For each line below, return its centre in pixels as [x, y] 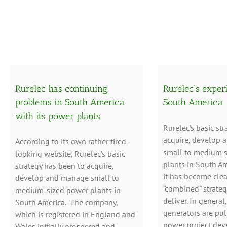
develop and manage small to [67, 178]
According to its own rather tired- [72, 141]
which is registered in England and [75, 214]
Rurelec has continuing [61, 88]
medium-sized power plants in [68, 190]
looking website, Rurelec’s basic [70, 153]
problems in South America [70, 102]
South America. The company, [66, 202]
